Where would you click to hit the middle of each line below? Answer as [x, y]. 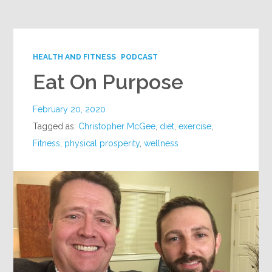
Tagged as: [56, 127]
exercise [195, 127]
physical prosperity [102, 144]
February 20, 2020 [70, 110]
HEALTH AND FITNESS [75, 57]
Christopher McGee [117, 127]
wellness [161, 144]
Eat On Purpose [108, 82]
